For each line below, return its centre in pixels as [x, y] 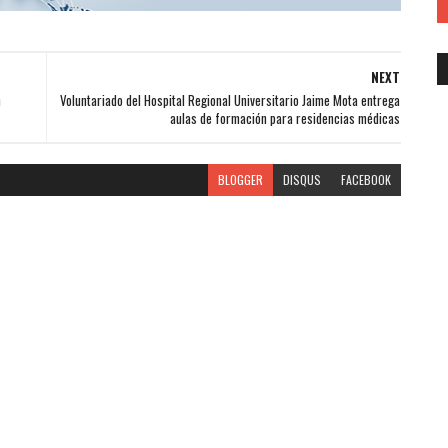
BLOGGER [240, 179]
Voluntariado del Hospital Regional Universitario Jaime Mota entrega [229, 99]
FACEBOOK [365, 179]
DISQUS [301, 179]
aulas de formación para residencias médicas [284, 117]
